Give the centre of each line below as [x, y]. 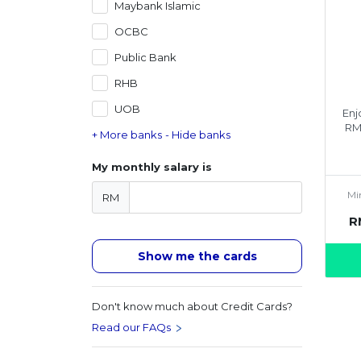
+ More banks [127, 135]
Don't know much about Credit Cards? [192, 306]
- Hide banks [198, 135]
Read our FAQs [133, 327]
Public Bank [145, 57]
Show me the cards [197, 256]
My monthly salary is [152, 167]
